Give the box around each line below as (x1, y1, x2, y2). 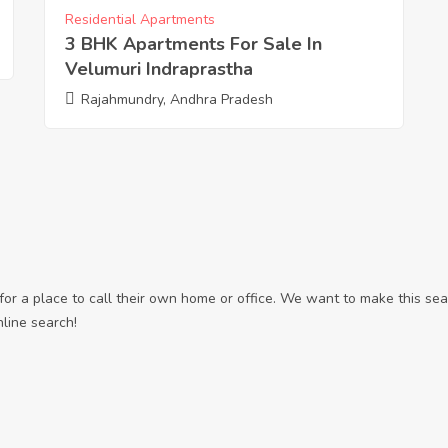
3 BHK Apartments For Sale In (64, 32, 322, 57)
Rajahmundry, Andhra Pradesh (80, 90, 273, 110)
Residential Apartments (64, 10, 215, 30)
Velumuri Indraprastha (64, 57, 253, 82)
